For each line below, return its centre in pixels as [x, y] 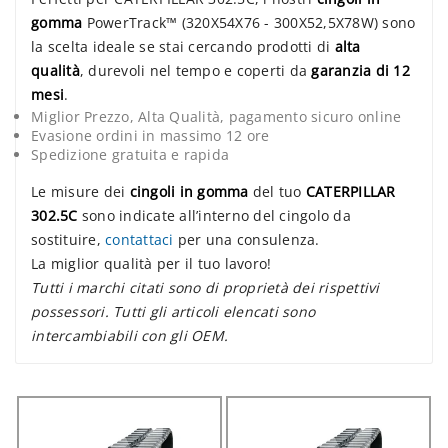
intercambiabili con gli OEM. [129, 336]
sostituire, [68, 240]
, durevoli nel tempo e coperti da [195, 71]
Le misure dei [80, 192]
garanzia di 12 [360, 71]
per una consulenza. [246, 240]
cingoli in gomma [189, 192]
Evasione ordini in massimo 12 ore [150, 136]
